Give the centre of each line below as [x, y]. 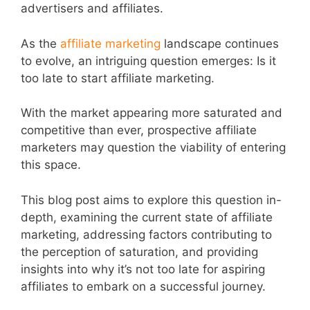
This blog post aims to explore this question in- [151, 200]
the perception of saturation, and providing [139, 252]
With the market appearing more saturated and [152, 113]
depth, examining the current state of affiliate [147, 217]
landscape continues [220, 43]
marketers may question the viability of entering [153, 148]
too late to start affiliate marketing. [118, 78]
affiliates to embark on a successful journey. [143, 286]
